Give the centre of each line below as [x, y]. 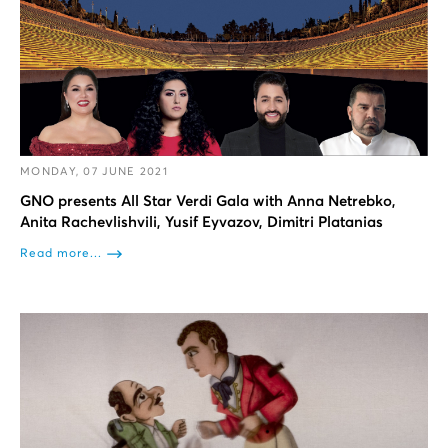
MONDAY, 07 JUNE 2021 [94, 171]
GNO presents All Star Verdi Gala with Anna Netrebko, [208, 201]
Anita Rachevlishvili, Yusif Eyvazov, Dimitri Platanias [201, 222]
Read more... [61, 253]
